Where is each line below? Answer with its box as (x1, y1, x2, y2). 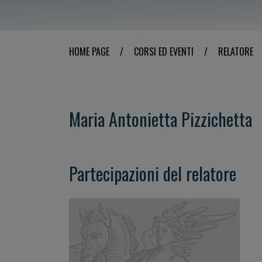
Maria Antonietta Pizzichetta (69, 106, 252, 132)
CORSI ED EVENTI (134, 44, 194, 58)
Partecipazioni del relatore (69, 160, 236, 187)
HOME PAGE (69, 44, 109, 58)
